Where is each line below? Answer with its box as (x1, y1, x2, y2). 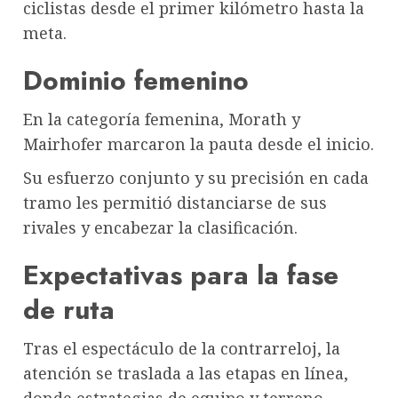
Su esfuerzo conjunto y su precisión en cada (23, 166, 369, 188)
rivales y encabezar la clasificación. (23, 216, 298, 238)
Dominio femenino (23, 60, 249, 99)
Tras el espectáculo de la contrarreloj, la (23, 337, 340, 359)
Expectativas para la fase (23, 255, 338, 294)
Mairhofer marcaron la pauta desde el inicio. (23, 132, 374, 155)
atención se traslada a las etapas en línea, (23, 362, 348, 384)
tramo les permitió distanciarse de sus (23, 191, 327, 213)
